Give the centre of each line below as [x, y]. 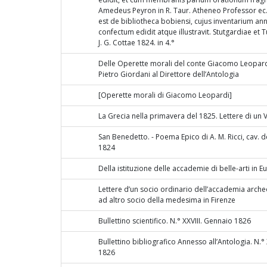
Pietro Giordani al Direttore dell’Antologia [169, 74]
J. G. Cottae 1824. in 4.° [136, 43]
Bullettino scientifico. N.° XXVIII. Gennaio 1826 [175, 221]
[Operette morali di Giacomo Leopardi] [165, 95]
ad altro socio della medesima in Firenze [167, 200]
